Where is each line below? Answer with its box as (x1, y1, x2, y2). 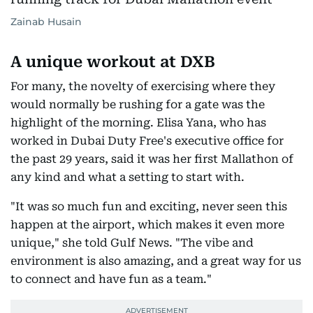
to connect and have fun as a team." (10, 272, 212, 286)
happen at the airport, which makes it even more (10, 218, 284, 232)
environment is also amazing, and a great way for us (10, 254, 301, 268)
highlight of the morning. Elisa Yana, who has (10, 116, 266, 130)
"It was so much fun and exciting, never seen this (10, 200, 287, 214)
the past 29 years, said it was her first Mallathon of (10, 152, 293, 166)
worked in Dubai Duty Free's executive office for (10, 134, 284, 148)
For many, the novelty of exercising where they (10, 80, 275, 94)
